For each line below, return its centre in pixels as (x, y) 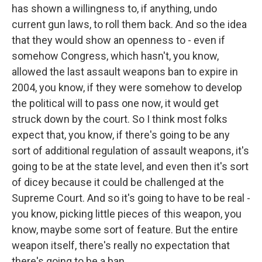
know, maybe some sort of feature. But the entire (125, 230)
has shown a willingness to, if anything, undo (114, 9)
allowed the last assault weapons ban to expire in (125, 72)
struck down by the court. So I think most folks (120, 119)
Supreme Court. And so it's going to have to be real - (131, 198)
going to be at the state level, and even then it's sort (130, 167)
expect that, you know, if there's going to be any (121, 135)
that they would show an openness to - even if (118, 40)
